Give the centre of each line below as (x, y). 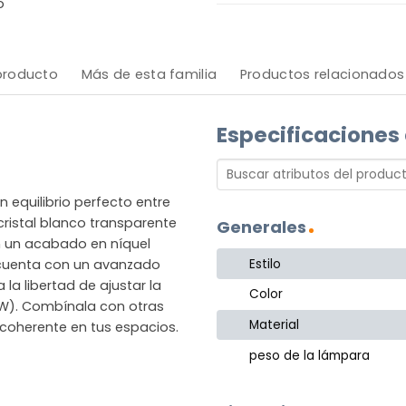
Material (275, 325)
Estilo (266, 264)
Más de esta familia (149, 74)
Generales (261, 227)
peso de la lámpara (310, 355)
